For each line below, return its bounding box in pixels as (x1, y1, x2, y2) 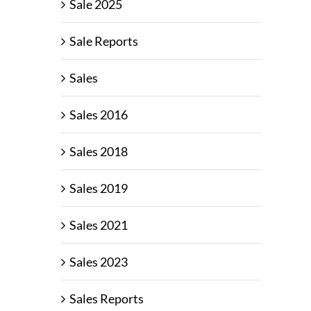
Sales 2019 (69, 180, 128, 196)
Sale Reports (69, 33, 138, 49)
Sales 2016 (69, 107, 128, 123)
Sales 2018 (69, 144, 128, 160)
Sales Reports (69, 291, 144, 307)
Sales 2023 (69, 254, 128, 270)
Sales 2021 (69, 217, 128, 233)
